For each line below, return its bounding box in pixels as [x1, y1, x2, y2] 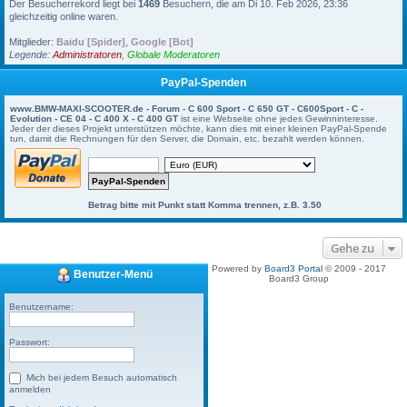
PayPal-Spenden [161, 76, 246, 89]
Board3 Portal [263, 263, 323, 273]
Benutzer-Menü [70, 268, 153, 282]
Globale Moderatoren [127, 49, 220, 60]
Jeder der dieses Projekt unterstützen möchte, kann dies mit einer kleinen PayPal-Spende [10, 124, 387, 134]
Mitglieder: [9, 36, 56, 47]
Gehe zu [331, 240, 374, 256]
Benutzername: [9, 302, 74, 312]
